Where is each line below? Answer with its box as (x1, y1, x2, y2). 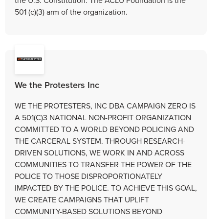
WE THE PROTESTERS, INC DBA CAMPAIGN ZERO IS (15, 100, 196, 111)
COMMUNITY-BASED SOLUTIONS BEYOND (15, 205, 162, 217)
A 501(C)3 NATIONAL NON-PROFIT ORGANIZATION (15, 111, 191, 123)
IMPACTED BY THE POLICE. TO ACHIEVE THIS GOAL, (15, 182, 197, 193)
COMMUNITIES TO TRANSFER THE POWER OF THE (15, 158, 192, 170)
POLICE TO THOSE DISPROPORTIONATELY (15, 170, 162, 181)
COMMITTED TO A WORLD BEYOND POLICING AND (15, 123, 194, 134)
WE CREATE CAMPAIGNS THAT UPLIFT (15, 194, 149, 205)
